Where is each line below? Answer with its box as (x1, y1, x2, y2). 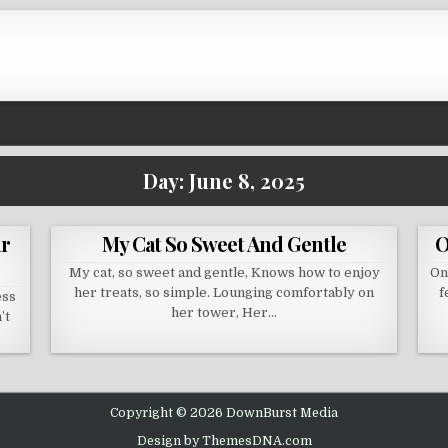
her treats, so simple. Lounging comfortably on (74, 285, 374, 301)
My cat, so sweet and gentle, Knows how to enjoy (68, 265, 380, 281)
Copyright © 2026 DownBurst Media (110, 406, 338, 421)
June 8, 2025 (189, 167, 305, 195)
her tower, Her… (171, 305, 277, 321)
